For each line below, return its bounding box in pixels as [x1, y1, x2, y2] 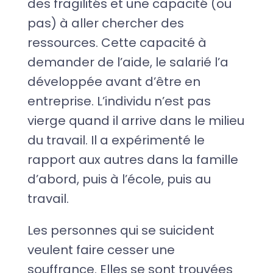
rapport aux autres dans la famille [27, 151, 238, 168]
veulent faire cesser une [27, 241, 175, 258]
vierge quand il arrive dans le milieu [27, 112, 244, 129]
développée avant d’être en [27, 73, 200, 90]
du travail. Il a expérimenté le [27, 131, 205, 149]
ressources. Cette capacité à [27, 34, 207, 51]
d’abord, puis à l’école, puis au [27, 170, 211, 188]
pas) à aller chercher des [27, 14, 184, 32]
